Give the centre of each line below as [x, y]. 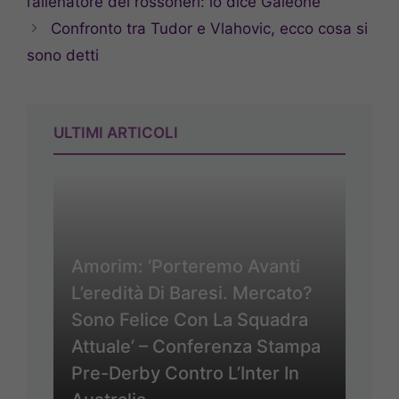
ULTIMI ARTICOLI [116, 132]
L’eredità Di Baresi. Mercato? [192, 293]
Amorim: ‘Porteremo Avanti [186, 266]
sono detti [63, 55]
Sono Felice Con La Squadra [190, 319]
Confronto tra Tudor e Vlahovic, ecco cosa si [210, 28]
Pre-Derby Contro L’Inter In [185, 373]
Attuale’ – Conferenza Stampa [196, 346]
